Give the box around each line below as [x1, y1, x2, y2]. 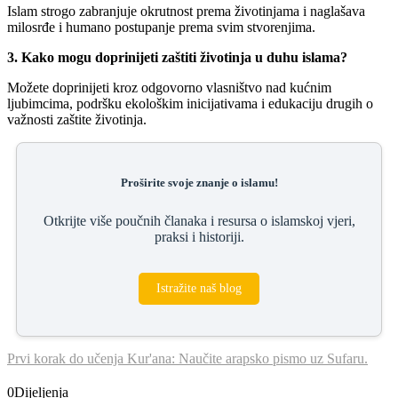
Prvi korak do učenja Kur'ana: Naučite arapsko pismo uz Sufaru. [7, 351, 368, 367]
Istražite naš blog [156, 282, 242, 296]
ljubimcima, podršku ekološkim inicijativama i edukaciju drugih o [7, 96, 373, 112]
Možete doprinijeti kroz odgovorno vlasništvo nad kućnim [7, 80, 331, 96]
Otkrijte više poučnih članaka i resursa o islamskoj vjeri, [43, 213, 355, 229]
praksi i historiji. [154, 229, 244, 245]
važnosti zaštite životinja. [7, 112, 147, 128]
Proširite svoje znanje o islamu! [120, 176, 278, 190]
